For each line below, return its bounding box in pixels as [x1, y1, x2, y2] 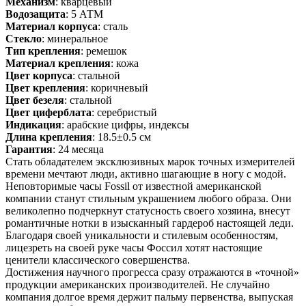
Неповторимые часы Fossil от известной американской [5, 180, 262, 192]
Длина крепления [5, 130, 92, 143]
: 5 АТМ [66, 8, 103, 20]
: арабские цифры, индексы [61, 118, 189, 130]
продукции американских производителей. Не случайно [5, 278, 270, 290]
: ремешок [81, 44, 127, 57]
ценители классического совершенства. [5, 253, 190, 266]
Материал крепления [5, 57, 111, 69]
